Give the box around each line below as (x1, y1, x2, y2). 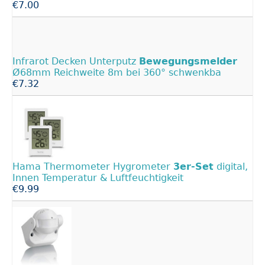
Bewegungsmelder (139, 55, 237, 67)
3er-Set (173, 160, 214, 172)
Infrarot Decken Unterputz (12, 55, 139, 67)
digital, (214, 160, 248, 172)
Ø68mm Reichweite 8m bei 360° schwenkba (12, 66, 221, 78)
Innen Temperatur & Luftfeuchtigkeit (12, 172, 183, 183)
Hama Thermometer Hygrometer (12, 160, 173, 172)
